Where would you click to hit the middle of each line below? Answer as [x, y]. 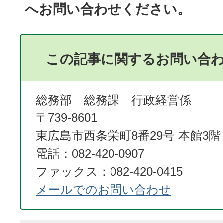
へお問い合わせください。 [108, 9]
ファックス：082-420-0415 [109, 171]
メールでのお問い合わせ [104, 189]
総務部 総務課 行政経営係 [113, 100]
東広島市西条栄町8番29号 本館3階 [128, 135]
